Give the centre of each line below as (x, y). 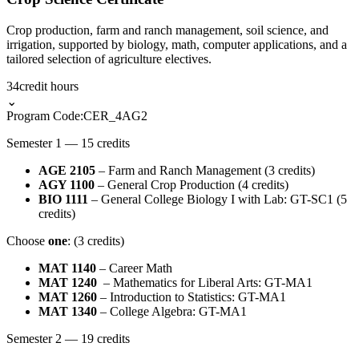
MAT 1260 (68, 296)
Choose (27, 240)
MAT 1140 (67, 268)
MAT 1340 (68, 311)
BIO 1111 (63, 199)
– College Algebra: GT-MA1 (172, 311)
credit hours (49, 86)
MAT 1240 (69, 282)
